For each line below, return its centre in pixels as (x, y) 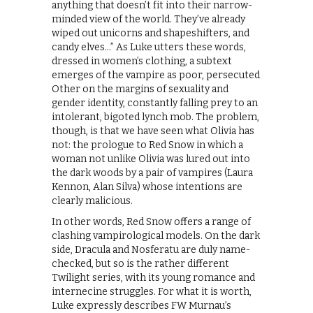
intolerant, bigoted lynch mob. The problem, (155, 117)
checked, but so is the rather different (140, 263)
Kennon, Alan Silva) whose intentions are (147, 187)
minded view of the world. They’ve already (148, 19)
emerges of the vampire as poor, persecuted (156, 75)
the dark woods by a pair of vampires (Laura (152, 173)
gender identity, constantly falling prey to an (155, 103)
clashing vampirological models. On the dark (156, 235)
